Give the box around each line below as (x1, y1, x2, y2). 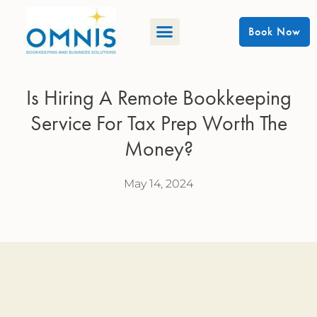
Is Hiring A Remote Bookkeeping (25, 83, 292, 111)
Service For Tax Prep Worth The (30, 109, 287, 137)
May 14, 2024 (124, 176, 193, 190)
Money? (124, 134, 193, 162)
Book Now (248, 23, 301, 39)
